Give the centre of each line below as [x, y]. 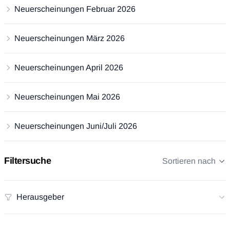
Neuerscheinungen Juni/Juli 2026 [76, 126]
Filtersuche [28, 161]
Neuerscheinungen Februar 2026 [75, 9]
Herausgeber [40, 197]
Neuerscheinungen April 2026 [69, 68]
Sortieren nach [189, 161]
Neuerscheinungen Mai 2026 [67, 97]
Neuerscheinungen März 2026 [70, 39]
